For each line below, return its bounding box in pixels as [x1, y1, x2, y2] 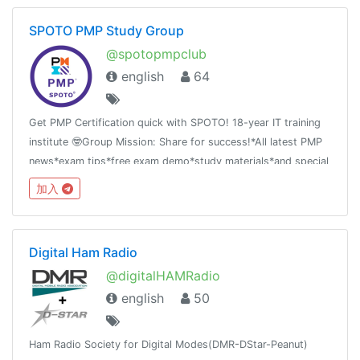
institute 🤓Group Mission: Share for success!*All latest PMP [29, 136, 322, 149]
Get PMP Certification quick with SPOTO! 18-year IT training [29, 117, 321, 129]
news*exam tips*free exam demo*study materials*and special [29, 155, 329, 168]
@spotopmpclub [106, 46, 207, 63]
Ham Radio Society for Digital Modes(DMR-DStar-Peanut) [29, 337, 308, 350]
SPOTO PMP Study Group [29, 22, 184, 39]
